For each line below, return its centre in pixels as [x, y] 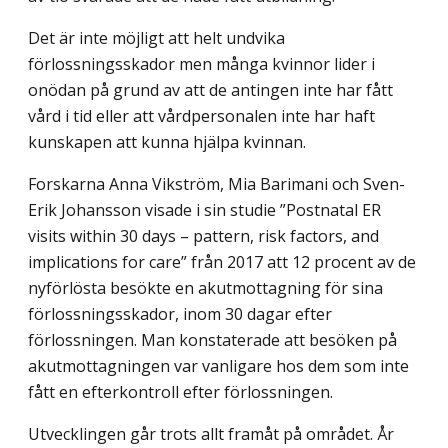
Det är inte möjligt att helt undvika [156, 37]
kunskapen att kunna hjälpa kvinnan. [167, 141]
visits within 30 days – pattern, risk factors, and [203, 235]
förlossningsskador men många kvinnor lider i [201, 63]
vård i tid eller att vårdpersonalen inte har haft [201, 115]
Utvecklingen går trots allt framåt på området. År [211, 433]
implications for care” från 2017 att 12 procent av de [222, 261]
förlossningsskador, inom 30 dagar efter [180, 313]
